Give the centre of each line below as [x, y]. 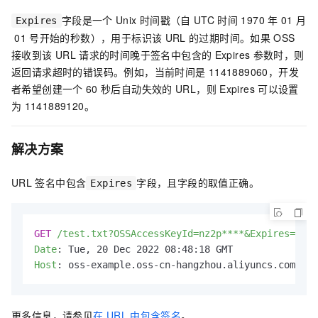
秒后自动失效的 [137, 89]
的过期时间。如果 [230, 38]
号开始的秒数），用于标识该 [96, 38]
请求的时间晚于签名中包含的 [146, 55]
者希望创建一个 [47, 89]
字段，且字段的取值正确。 [198, 182]
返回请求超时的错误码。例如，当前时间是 [109, 72]
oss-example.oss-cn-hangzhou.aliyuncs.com [182, 264]
